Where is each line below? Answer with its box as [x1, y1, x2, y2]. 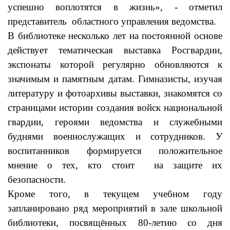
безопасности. [8, 174, 66, 185]
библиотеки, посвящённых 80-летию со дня [8, 217, 222, 228]
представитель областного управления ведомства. [8, 16, 216, 27]
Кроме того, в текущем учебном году [8, 188, 222, 200]
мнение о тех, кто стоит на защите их [8, 160, 222, 171]
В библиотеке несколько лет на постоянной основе [8, 30, 222, 42]
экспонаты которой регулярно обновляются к [8, 59, 222, 70]
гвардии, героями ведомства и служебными [8, 117, 222, 128]
